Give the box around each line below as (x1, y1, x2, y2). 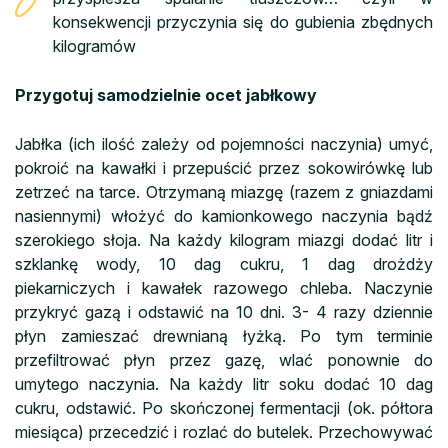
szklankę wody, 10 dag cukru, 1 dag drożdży (15, 253, 433, 274)
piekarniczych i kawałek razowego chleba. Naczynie (15, 277, 433, 298)
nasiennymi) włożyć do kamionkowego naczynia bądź (15, 205, 433, 226)
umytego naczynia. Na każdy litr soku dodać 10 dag (15, 373, 433, 394)
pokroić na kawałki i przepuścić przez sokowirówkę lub (15, 157, 433, 178)
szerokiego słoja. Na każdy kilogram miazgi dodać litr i (15, 229, 433, 250)
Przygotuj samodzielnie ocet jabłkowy (15, 84, 317, 105)
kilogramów (53, 35, 136, 56)
